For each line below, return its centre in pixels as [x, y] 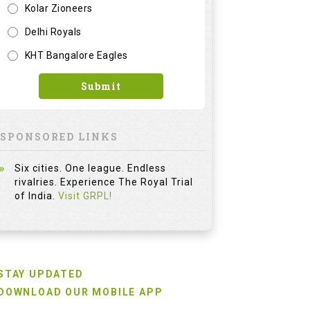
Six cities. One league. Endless [90, 168]
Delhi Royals [53, 32]
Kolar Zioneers [58, 8]
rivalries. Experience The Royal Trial [104, 182]
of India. [36, 196]
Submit [101, 86]
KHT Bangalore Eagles [76, 55]
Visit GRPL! [85, 196]
